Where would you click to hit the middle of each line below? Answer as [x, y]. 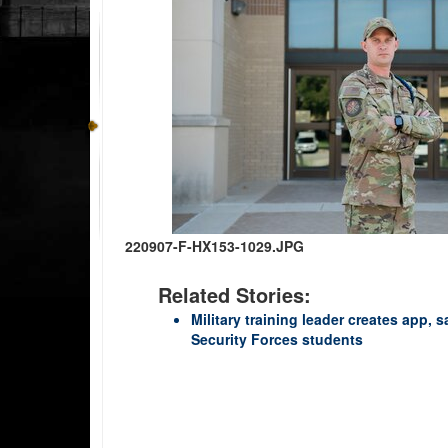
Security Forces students [277, 338]
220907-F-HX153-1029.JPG [214, 245]
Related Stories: [234, 294]
